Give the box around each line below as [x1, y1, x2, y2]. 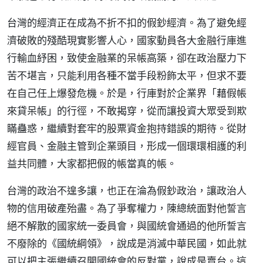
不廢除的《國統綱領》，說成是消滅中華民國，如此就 [7, 237, 247, 250]
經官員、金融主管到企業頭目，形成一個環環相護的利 [7, 139, 247, 153]
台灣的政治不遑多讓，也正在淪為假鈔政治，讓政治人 [7, 184, 247, 197]
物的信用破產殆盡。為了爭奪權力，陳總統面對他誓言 [7, 201, 247, 215]
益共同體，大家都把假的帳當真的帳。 [7, 157, 177, 170]
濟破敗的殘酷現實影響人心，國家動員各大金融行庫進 [7, 33, 247, 47]
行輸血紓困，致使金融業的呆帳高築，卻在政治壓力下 [7, 51, 247, 65]
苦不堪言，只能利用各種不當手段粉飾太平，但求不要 [7, 69, 247, 82]
